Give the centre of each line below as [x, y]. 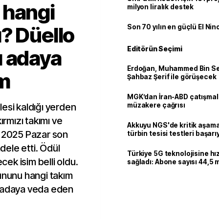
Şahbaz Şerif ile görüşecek [172, 77]
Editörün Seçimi [155, 49]
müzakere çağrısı [156, 105]
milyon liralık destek [161, 7]
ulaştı [137, 170]
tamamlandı [147, 142]
